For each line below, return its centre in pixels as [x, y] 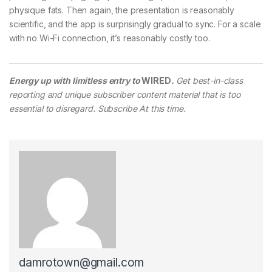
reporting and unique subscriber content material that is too [125, 94]
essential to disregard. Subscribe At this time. [97, 108]
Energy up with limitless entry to [75, 80]
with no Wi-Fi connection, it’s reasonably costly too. [110, 38]
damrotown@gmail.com [82, 262]
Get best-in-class [209, 80]
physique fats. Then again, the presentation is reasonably [122, 10]
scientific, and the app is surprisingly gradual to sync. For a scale [135, 24]
